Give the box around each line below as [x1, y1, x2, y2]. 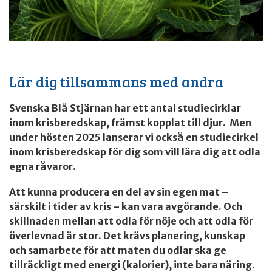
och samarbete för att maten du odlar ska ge [9, 244, 226, 257]
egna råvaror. [9, 160, 76, 173]
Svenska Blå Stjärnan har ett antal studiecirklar [9, 102, 241, 115]
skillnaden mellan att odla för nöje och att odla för [9, 215, 253, 228]
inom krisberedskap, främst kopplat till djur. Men [9, 117, 251, 129]
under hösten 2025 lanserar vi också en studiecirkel [9, 131, 259, 144]
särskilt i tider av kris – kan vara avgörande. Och [9, 200, 242, 213]
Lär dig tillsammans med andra [9, 72, 223, 92]
